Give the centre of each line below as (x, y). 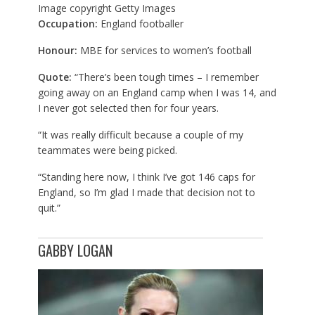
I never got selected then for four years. (128, 108)
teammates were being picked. (107, 150)
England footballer (142, 24)
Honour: (59, 51)
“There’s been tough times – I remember (166, 77)
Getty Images (145, 8)
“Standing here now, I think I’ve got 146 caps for (146, 177)
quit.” (49, 208)
